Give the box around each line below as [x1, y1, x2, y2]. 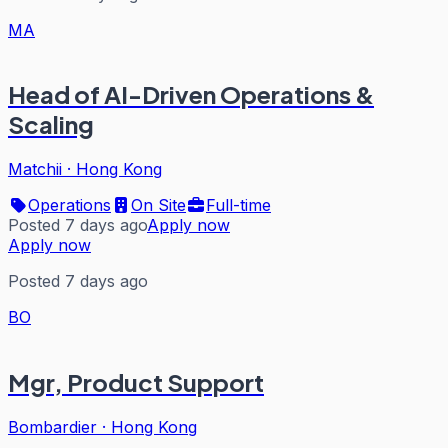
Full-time [206, 195, 271, 216]
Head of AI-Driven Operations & [8, 79, 374, 110]
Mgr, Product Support [8, 367, 264, 398]
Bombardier [8, 417, 97, 438]
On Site [131, 195, 186, 216]
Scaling [8, 109, 94, 140]
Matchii [8, 159, 62, 180]
